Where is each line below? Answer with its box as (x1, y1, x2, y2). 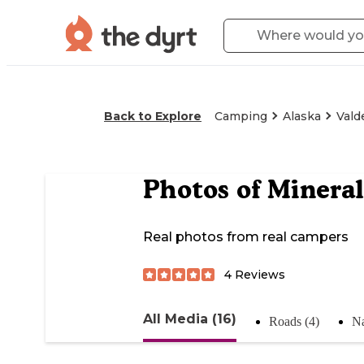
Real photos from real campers (143, 229, 349, 245)
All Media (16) (143, 310, 236, 327)
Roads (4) (269, 314, 319, 328)
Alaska (283, 109, 321, 123)
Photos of (143, 174, 267, 206)
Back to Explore (104, 109, 201, 123)
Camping (214, 109, 267, 123)
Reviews (232, 266, 285, 282)
